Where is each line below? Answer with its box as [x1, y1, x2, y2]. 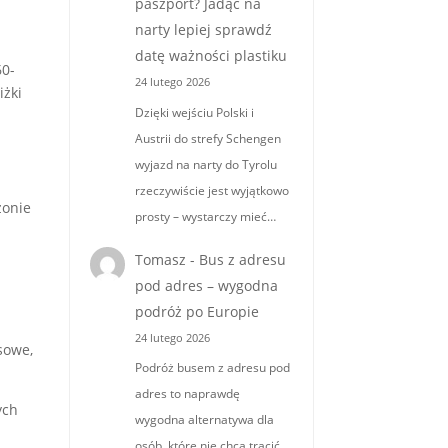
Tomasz [135, 249, 187, 269]
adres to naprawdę [135, 385, 241, 403]
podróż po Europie [135, 301, 260, 321]
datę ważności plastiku [135, 46, 288, 66]
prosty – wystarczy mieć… [135, 207, 277, 225]
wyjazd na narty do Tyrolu [135, 155, 278, 173]
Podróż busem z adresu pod [135, 359, 291, 377]
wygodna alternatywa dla [135, 411, 275, 429]
